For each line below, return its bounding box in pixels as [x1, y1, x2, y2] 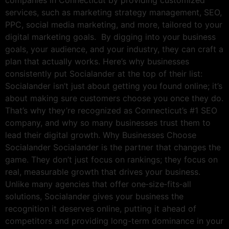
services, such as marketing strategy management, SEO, [5, 7, 222, 18]
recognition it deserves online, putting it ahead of [5, 203, 196, 214]
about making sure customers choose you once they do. [5, 93, 223, 104]
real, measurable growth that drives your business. [5, 167, 200, 177]
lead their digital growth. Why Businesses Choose [5, 130, 196, 141]
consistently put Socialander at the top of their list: [5, 68, 202, 79]
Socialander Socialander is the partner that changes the [5, 142, 221, 153]
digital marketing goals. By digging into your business [5, 32, 216, 42]
